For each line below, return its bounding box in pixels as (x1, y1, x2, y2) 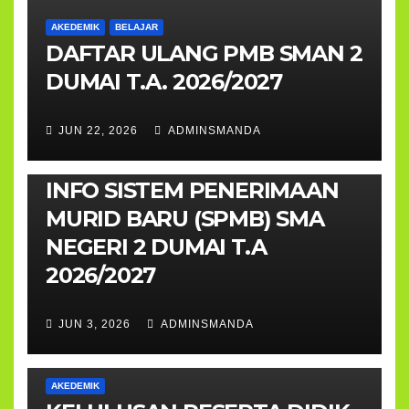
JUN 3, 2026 (58, 318, 131, 330)
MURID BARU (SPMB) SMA (46, 204, 324, 232)
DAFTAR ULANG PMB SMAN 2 (46, 39, 362, 67)
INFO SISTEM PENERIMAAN (46, 176, 339, 204)
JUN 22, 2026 (58, 124, 138, 137)
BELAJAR (115, 21, 158, 32)
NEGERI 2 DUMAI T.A (46, 233, 267, 260)
